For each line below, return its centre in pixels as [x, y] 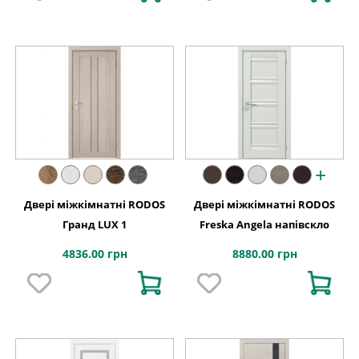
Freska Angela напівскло [264, 225]
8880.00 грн [264, 254]
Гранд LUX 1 [95, 225]
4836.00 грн [95, 254]
